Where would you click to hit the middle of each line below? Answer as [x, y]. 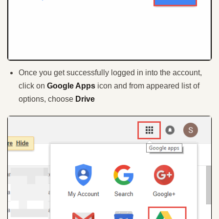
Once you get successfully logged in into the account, [110, 72]
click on [33, 86]
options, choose [47, 99]
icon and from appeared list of [148, 86]
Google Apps [72, 86]
